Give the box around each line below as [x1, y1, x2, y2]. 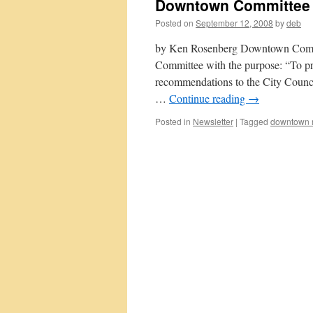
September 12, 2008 [196, 17, 273, 29]
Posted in [155, 115, 191, 127]
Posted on [155, 17, 194, 29]
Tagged [240, 115, 268, 127]
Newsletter [193, 115, 233, 127]
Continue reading [169, 91, 248, 105]
